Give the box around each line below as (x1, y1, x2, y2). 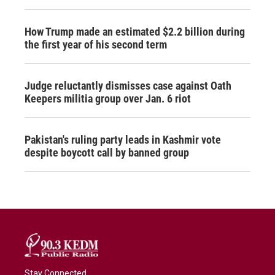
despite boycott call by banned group (25, 145, 189, 159)
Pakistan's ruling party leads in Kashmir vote (25, 133, 221, 146)
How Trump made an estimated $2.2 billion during (25, 25, 245, 38)
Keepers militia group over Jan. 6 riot (25, 91, 191, 105)
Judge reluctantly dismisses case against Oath (25, 79, 231, 92)
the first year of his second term (25, 37, 167, 51)
